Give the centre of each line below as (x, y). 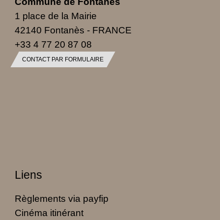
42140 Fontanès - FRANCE (73, 30)
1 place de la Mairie (56, 15)
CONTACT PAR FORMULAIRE (63, 59)
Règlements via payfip (62, 198)
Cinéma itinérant (49, 212)
